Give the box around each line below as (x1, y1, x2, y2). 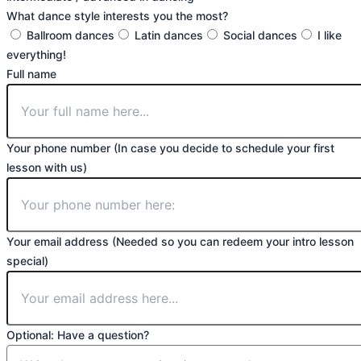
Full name (6, 66, 56, 81)
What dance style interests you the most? (6, 8, 228, 23)
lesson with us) (6, 160, 87, 174)
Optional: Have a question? (6, 327, 149, 342)
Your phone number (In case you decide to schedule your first (6, 140, 334, 155)
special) (6, 253, 48, 268)
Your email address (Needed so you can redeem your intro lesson (6, 234, 354, 248)
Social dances (223, 27, 297, 42)
